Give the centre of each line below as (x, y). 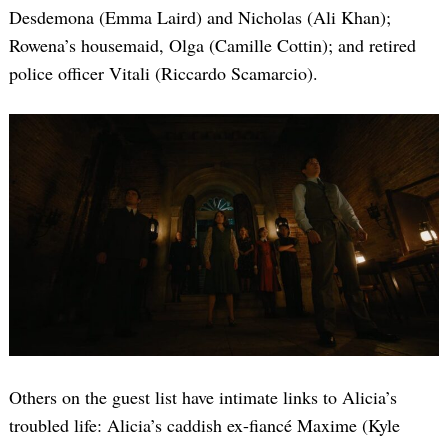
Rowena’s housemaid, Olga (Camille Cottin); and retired (212, 45)
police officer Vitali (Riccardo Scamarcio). (163, 73)
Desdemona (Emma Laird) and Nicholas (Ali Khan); (200, 17)
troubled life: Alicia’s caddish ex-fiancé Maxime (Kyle (204, 425)
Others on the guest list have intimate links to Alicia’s (203, 397)
